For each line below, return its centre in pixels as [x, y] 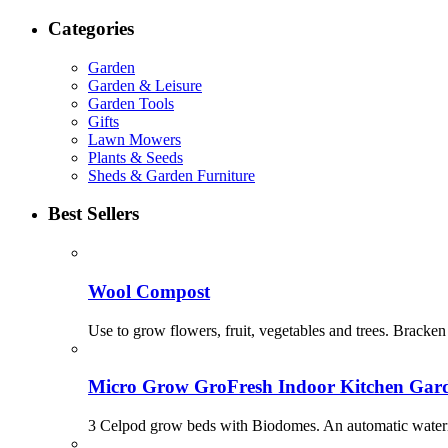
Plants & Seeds [135, 157]
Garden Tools [131, 103]
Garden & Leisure [145, 85]
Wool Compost [149, 291]
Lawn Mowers [134, 139]
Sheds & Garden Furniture [171, 175]
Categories [91, 28]
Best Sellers [93, 214]
